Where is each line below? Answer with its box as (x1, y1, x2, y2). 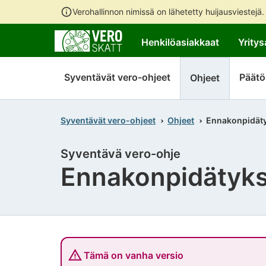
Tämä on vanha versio (84, 249, 183, 261)
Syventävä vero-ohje (61, 147, 180, 161)
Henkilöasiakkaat (141, 36, 219, 48)
